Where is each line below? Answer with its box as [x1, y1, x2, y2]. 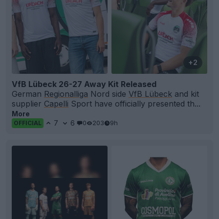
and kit [172, 88, 199, 99]
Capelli [44, 98, 68, 109]
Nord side [88, 88, 129, 99]
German [12, 88, 44, 99]
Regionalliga [44, 88, 88, 99]
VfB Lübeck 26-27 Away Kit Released [12, 79, 156, 89]
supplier [12, 98, 44, 109]
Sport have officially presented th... [68, 98, 200, 109]
